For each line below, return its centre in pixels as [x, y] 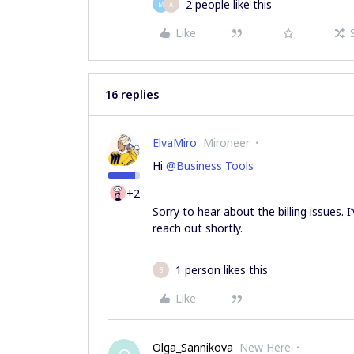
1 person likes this [222, 270]
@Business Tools [210, 166]
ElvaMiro [175, 143]
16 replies [132, 94]
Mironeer [226, 143]
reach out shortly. [199, 228]
